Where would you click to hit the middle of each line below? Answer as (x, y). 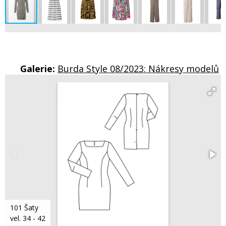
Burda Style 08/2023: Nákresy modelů (138, 69)
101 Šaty (24, 208)
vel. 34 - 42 (28, 218)
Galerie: (39, 69)
